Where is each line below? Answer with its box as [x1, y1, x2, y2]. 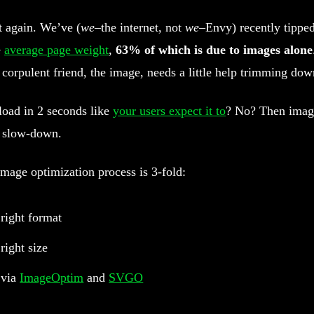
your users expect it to [113, 103, 226, 118]
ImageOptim [20, 271, 84, 285]
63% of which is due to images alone [116, 43, 313, 57]
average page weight [4, 43, 109, 57]
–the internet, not [95, 20, 185, 34]
